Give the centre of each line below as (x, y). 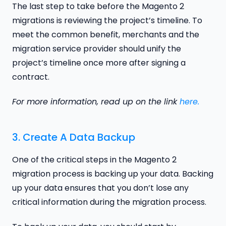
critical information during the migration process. (109, 202)
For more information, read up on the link (96, 101)
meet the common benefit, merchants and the (106, 34)
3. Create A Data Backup (74, 137)
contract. (31, 77)
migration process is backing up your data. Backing (113, 174)
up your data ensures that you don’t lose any (100, 188)
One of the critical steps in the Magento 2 (94, 159)
